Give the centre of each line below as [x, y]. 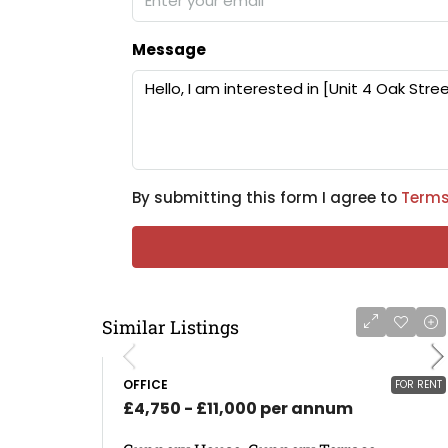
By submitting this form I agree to [266, 197]
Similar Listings [170, 327]
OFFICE [145, 384]
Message [169, 49]
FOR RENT [418, 384]
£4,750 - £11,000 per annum [238, 408]
